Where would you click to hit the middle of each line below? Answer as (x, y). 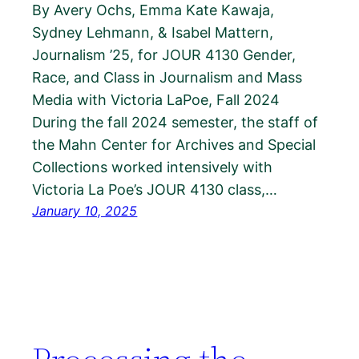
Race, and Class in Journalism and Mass (167, 77)
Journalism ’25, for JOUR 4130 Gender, (164, 54)
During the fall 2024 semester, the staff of (175, 122)
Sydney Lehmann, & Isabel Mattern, (153, 32)
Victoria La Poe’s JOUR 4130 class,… (155, 189)
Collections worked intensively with (153, 167)
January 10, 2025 (85, 210)
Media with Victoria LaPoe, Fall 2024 (158, 99)
